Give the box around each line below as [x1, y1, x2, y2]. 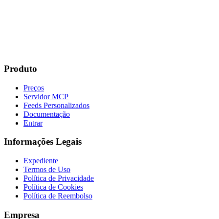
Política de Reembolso [23, 192, 92, 200]
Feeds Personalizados [23, 101, 89, 109]
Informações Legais [4, 136, 82, 147]
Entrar [23, 118, 43, 127]
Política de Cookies [23, 183, 83, 192]
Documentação [23, 109, 70, 118]
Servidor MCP [23, 92, 68, 101]
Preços [23, 83, 44, 92]
